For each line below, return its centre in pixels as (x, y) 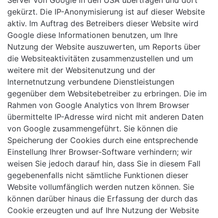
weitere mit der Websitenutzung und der (81, 70)
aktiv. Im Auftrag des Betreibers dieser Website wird (103, 24)
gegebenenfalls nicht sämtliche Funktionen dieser (98, 175)
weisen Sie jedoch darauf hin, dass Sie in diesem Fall (104, 164)
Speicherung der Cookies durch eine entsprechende (103, 140)
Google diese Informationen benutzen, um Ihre (92, 35)
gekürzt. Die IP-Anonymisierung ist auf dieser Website (106, 12)
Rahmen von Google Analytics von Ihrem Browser (98, 105)
